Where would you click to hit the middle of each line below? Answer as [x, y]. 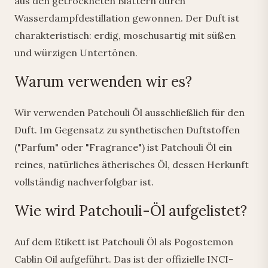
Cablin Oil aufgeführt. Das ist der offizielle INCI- [124, 259]
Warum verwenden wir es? [103, 82]
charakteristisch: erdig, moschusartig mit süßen [125, 35]
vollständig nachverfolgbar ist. [84, 182]
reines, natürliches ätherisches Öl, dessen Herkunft [132, 165]
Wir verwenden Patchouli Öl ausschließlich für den [130, 112]
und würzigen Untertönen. [76, 53]
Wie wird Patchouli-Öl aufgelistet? [131, 211]
